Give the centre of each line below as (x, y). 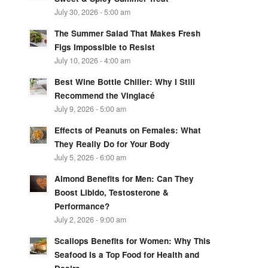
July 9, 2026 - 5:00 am (90, 109)
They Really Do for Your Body (112, 144)
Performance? (82, 206)
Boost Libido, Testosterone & (111, 192)
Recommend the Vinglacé (104, 95)
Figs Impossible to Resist (104, 47)
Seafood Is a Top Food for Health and (127, 254)
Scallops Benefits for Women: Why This (132, 240)
